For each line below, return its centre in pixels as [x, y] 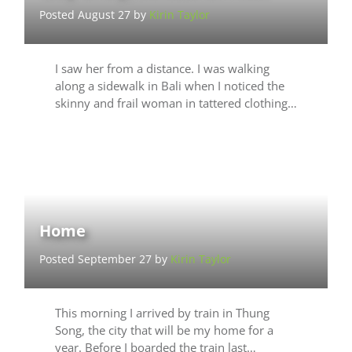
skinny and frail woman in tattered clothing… [176, 103]
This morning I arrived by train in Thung [162, 313]
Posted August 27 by [95, 15]
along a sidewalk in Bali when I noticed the [169, 86]
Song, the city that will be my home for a [164, 330]
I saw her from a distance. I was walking [162, 69]
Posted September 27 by [105, 259]
